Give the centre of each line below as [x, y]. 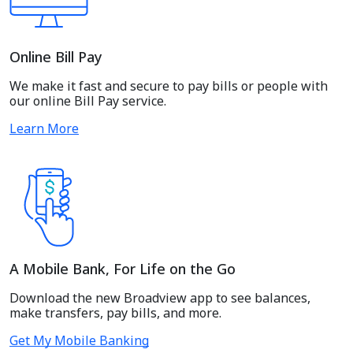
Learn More [44, 129]
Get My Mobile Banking [79, 341]
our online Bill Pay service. [88, 101]
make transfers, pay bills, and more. [115, 313]
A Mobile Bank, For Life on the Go [123, 269]
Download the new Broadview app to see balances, [160, 298]
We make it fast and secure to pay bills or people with [169, 86]
